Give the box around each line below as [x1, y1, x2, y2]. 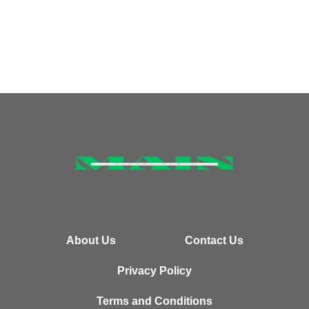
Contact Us [184, 234, 243, 246]
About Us [66, 234, 116, 246]
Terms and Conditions [97, 295, 212, 307]
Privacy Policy [117, 264, 192, 277]
